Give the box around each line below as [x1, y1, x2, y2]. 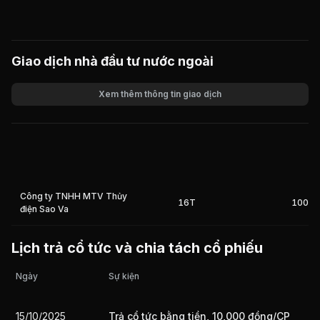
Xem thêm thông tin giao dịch [99, 89, 221, 99]
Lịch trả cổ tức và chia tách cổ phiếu [11, 239, 263, 256]
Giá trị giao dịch [11, 133, 84, 145]
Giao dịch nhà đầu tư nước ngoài [11, 54, 214, 69]
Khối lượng [11, 107, 61, 119]
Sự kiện [109, 271, 139, 281]
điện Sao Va [20, 204, 69, 214]
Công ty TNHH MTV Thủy [20, 191, 127, 201]
